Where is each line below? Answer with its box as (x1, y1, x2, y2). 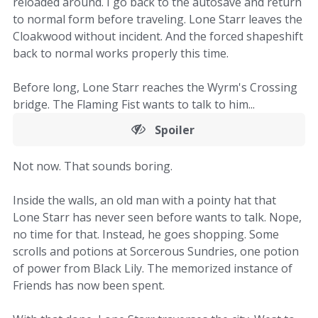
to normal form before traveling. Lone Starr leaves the (13, 11, 302, 27)
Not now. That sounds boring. (13, 158, 172, 174)
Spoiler (154, 122, 194, 138)
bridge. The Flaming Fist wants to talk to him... (13, 97, 255, 112)
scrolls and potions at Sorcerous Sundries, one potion (13, 243, 299, 259)
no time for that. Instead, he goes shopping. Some (13, 226, 279, 242)
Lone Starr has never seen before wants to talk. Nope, (13, 209, 302, 225)
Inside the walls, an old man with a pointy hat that (13, 192, 276, 208)
